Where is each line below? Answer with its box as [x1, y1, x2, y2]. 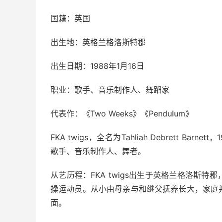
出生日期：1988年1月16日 [51, 61, 144, 71]
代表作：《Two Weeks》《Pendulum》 [51, 109, 193, 118]
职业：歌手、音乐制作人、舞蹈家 [51, 85, 169, 95]
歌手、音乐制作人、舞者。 [51, 146, 146, 156]
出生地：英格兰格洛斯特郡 [51, 37, 146, 47]
